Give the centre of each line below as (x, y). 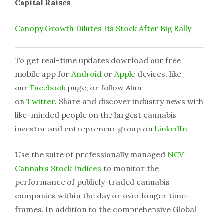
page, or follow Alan (104, 88)
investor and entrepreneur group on (85, 129)
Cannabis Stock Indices (58, 168)
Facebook (48, 88)
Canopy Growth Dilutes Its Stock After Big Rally (103, 28)
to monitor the (130, 168)
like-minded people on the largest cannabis (96, 115)
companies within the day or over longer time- (102, 196)
